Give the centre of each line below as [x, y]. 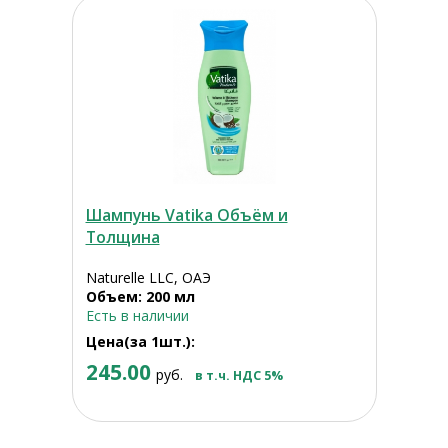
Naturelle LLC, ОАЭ [148, 278]
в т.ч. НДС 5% [238, 376]
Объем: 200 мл [140, 297]
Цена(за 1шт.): [140, 342]
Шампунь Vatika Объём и [186, 215]
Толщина [122, 237]
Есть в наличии [137, 316]
